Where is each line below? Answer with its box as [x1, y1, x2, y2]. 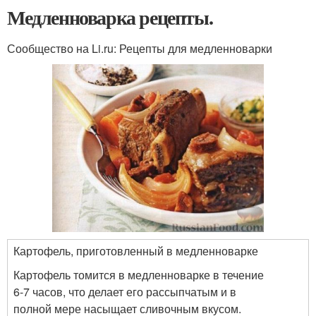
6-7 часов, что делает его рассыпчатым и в [13, 283, 236, 300]
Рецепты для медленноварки [119, 39, 272, 56]
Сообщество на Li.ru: [7, 39, 119, 56]
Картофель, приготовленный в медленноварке [13, 242, 258, 259]
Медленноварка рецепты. [7, 2, 213, 32]
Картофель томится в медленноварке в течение [13, 266, 264, 283]
